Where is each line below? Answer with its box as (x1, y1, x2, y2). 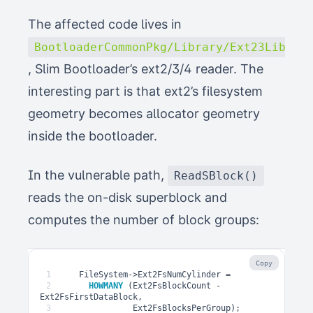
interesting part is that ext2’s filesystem (28, 84, 263, 99)
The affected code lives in (28, 17, 182, 31)
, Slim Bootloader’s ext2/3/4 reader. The (28, 61, 263, 76)
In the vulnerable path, (28, 168, 168, 182)
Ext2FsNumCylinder (138, 270, 221, 279)
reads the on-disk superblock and (28, 190, 227, 205)
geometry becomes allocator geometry (28, 106, 260, 121)
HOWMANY (89, 281, 123, 291)
